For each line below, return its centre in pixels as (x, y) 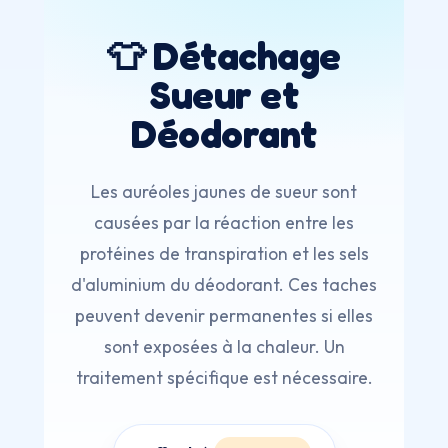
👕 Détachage (224, 56)
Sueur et (224, 95)
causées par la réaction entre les (224, 222)
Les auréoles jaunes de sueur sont (224, 191)
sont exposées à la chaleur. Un (224, 346)
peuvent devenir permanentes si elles (224, 315)
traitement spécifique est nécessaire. (224, 377)
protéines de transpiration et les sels (224, 253)
